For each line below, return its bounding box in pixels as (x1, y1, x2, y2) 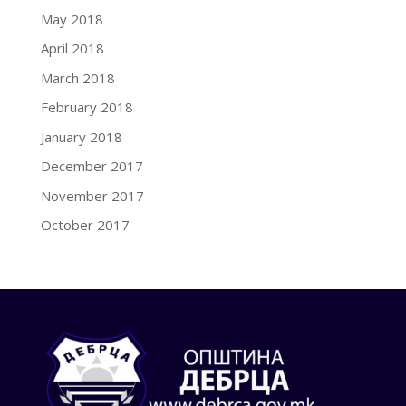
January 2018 (40, 127, 122, 146)
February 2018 (40, 98, 133, 116)
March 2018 (40, 68, 115, 87)
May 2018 (40, 9, 103, 28)
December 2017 (40, 157, 143, 175)
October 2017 (40, 216, 130, 234)
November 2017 (40, 186, 144, 205)
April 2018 (40, 39, 104, 57)
